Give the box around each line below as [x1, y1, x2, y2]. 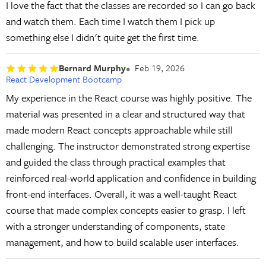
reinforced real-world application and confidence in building [5, 170, 256, 185]
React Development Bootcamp [5, 72, 122, 86]
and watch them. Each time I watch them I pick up [5, 13, 215, 28]
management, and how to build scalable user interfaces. [5, 234, 239, 249]
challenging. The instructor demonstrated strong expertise [5, 138, 250, 153]
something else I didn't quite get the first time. [5, 29, 199, 45]
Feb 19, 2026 [134, 61, 185, 75]
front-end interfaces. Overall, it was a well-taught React [5, 186, 237, 201]
